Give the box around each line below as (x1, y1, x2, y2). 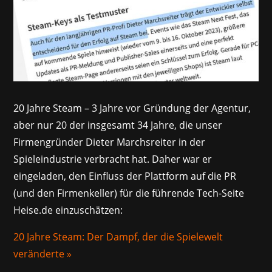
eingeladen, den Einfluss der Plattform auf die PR (13, 169, 237, 183)
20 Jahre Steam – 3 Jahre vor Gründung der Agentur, (13, 101, 251, 115)
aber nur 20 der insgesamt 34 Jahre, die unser (13, 118, 223, 132)
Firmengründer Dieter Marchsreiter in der (13, 135, 206, 149)
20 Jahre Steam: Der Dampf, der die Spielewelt (13, 229, 223, 243)
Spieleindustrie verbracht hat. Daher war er (13, 152, 212, 166)
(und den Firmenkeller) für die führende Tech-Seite (13, 186, 245, 200)
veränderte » (13, 246, 72, 260)
